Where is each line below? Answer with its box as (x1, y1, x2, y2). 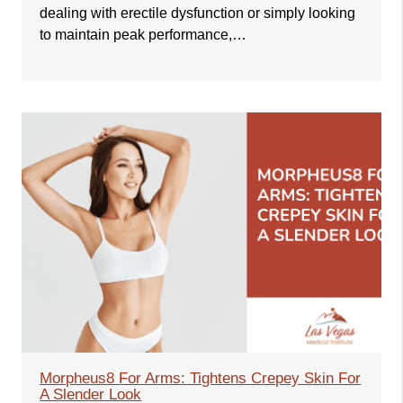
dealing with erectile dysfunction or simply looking (40, 4, 356, 21)
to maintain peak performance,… (40, 26, 247, 42)
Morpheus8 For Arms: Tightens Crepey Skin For (40, 369, 362, 387)
